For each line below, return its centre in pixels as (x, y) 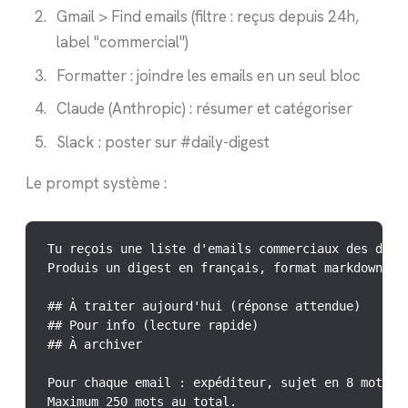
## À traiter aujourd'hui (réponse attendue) (204, 306)
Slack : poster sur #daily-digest (163, 142)
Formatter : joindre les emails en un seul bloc (208, 75)
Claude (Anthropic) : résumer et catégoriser (204, 109)
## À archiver (95, 344)
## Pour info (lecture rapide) (153, 325)
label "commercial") (122, 42)
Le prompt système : (96, 183)
